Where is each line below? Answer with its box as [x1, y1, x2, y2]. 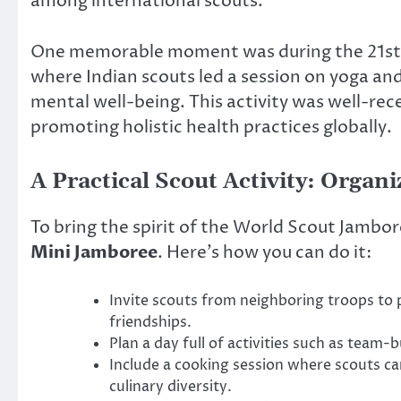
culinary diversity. [109, 377, 232, 397]
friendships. [109, 312, 192, 333]
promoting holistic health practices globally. [30, 115, 392, 139]
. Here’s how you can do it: [158, 240, 371, 264]
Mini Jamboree [30, 240, 158, 264]
